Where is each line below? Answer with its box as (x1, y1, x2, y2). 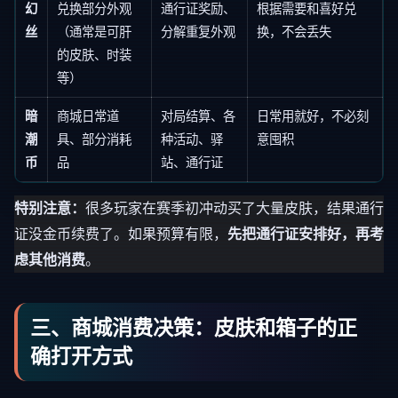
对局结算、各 (161, 108, 235, 123)
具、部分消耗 (57, 131, 131, 147)
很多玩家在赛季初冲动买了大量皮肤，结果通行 (85, 199, 384, 217)
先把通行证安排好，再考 (227, 225, 384, 243)
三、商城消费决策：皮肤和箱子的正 (30, 315, 357, 340)
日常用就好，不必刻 (257, 108, 369, 123)
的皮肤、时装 (57, 47, 131, 62)
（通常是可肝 (57, 24, 131, 39)
